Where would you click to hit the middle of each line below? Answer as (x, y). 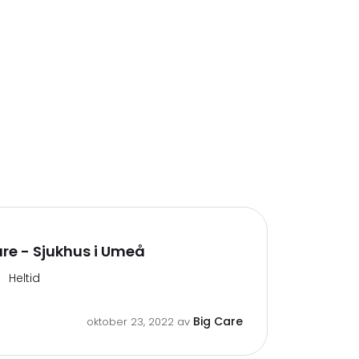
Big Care (218, 321)
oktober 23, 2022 (132, 321)
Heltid (24, 278)
